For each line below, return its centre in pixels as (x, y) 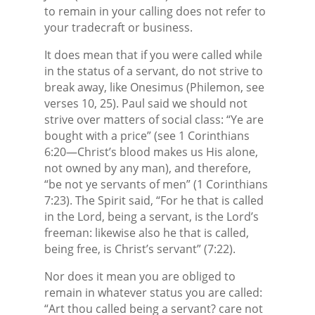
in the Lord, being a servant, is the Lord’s (151, 216)
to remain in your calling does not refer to (155, 11)
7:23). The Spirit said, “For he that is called (154, 200)
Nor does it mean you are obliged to (140, 276)
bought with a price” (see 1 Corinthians (147, 135)
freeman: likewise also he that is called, (146, 232)
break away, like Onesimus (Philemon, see (154, 87)
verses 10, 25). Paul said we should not (146, 103)
